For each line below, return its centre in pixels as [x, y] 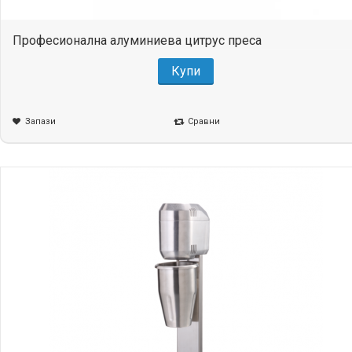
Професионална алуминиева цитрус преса [137, 40]
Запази [40, 122]
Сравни [203, 122]
